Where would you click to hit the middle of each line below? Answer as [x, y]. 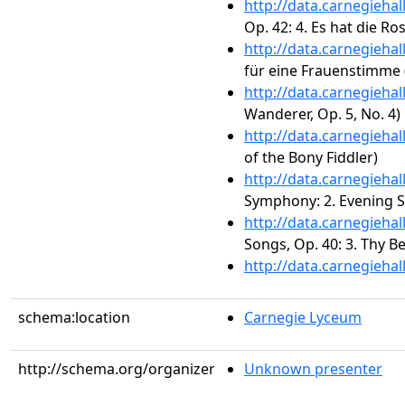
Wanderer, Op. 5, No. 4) [322, 114]
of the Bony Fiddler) [311, 157]
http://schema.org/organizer [117, 369]
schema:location [74, 317]
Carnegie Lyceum [303, 317]
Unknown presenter [313, 369]
